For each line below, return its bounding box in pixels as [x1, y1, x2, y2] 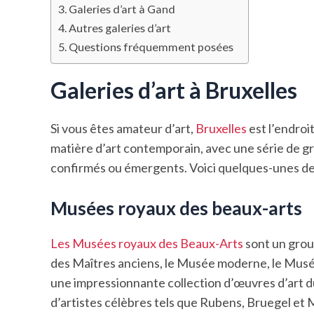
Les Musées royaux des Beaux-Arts [50, 235, 243, 252]
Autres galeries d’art [69, 21, 172, 35]
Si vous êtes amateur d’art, [50, 121, 196, 137]
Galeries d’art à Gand [69, 2, 176, 16]
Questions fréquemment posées [69, 40, 234, 54]
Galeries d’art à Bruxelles [50, 76, 297, 104]
